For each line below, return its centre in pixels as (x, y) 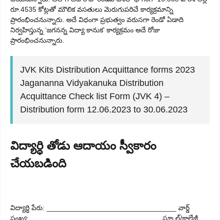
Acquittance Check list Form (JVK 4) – (95, 96)
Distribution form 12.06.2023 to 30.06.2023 (104, 109)
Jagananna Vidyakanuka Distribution (92, 83)
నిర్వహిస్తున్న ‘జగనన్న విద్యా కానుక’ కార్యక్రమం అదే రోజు (85, 30)
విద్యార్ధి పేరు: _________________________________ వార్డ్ (100, 207)
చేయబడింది (38, 163)
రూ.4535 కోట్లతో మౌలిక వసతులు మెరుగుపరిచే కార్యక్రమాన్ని (92, 9)
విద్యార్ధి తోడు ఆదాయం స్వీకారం (83, 145)
